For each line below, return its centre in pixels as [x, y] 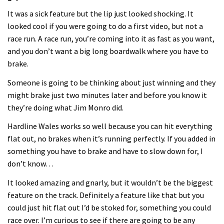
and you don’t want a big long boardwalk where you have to [108, 51]
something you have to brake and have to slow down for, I [105, 151]
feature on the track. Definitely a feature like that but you [106, 195]
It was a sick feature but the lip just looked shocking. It [100, 14]
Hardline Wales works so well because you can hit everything [110, 126]
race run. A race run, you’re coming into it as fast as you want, [111, 39]
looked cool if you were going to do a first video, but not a [105, 26]
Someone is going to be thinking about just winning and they [111, 82]
